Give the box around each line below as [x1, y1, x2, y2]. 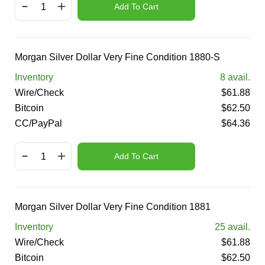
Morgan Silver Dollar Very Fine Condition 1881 [15, 202, 211, 212]
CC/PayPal [15, 118, 62, 128]
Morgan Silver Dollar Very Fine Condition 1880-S [15, 52, 220, 62]
